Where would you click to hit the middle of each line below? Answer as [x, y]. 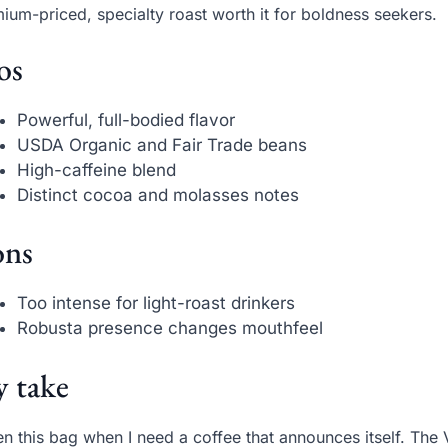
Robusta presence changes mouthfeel [170, 328]
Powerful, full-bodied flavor [126, 119]
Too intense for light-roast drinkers [156, 303]
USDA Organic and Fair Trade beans [162, 144]
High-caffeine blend [97, 169]
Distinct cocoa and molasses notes [158, 194]
